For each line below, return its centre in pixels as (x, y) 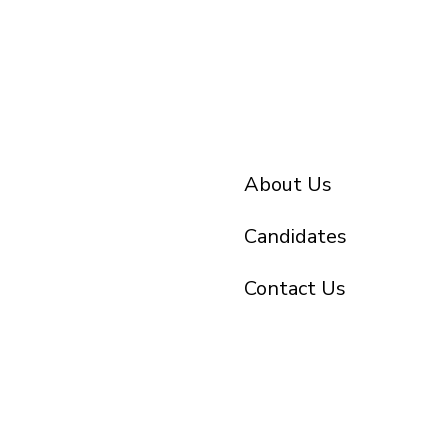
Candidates (295, 236)
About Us (288, 184)
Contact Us (295, 288)
